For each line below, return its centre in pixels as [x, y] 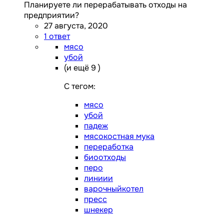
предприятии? [51, 15]
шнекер [98, 210]
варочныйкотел [114, 189]
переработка [109, 147]
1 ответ [57, 36]
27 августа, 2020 [76, 26]
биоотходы [105, 157]
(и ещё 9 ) [82, 68]
